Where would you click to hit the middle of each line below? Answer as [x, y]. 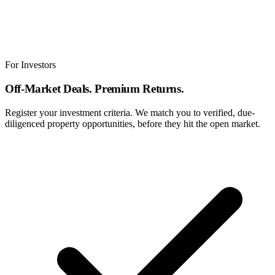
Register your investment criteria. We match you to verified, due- [130, 112]
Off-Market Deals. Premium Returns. [95, 88]
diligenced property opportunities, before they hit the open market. [133, 123]
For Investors [30, 65]
